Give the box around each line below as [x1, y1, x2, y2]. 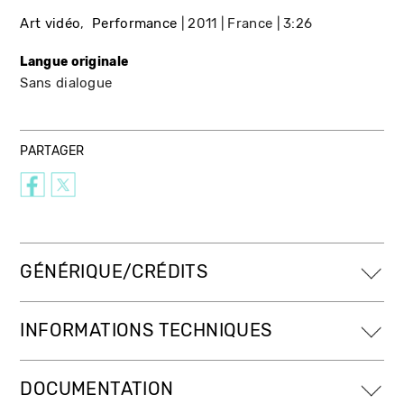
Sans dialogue [20, 74, 113, 91]
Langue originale [20, 53, 129, 69]
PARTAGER [20, 142, 85, 159]
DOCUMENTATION [20, 378, 174, 399]
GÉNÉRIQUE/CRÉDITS [20, 261, 208, 282]
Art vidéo [20, 14, 81, 32]
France [227, 14, 273, 32]
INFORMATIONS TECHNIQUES [20, 319, 272, 341]
